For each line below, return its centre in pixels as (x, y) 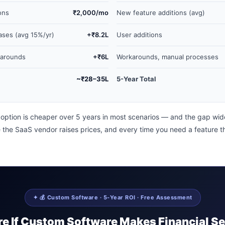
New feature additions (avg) (161, 13)
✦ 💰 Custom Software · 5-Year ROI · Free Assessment (113, 198)
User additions (139, 35)
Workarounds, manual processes (167, 57)
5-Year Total (136, 79)
